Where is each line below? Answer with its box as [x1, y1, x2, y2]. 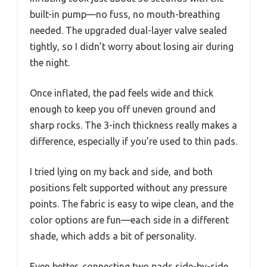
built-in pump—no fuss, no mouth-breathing [30, 8, 220, 20]
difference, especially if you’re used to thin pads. [30, 135, 237, 147]
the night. [30, 57, 70, 68]
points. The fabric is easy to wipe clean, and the [30, 198, 234, 209]
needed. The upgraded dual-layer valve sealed [30, 24, 227, 36]
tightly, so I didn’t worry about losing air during [30, 41, 234, 52]
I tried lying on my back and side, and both [30, 166, 213, 177]
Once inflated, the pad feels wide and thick [30, 87, 213, 98]
